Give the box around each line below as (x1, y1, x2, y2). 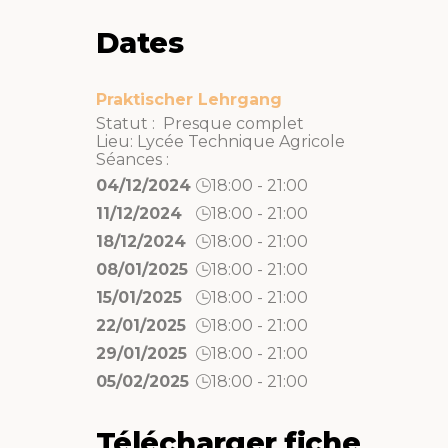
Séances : (96, 149, 169, 169)
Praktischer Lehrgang (96, 89, 282, 109)
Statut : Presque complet (96, 113, 304, 133)
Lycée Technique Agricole (137, 131, 345, 151)
